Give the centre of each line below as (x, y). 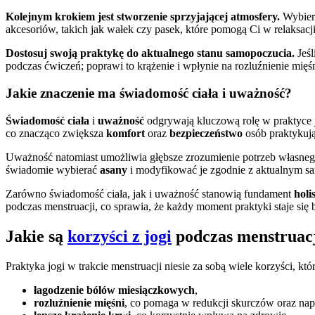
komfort (126, 133)
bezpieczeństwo (206, 133)
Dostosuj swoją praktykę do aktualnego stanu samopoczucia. (150, 53)
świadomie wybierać (53, 169)
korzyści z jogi (120, 236)
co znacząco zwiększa (56, 133)
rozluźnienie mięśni (79, 302)
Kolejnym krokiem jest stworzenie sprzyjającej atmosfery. (143, 17)
